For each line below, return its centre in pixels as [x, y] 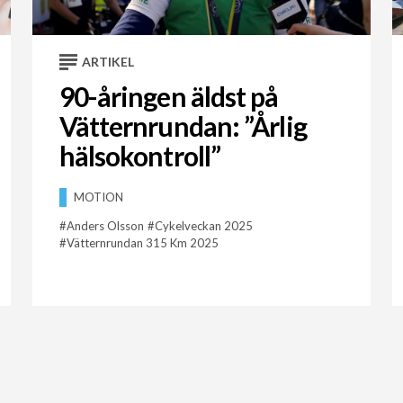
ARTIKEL [107, 62]
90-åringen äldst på [169, 97]
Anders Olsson [105, 226]
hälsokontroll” [140, 156]
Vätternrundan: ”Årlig [183, 126]
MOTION [98, 197]
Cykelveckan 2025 [203, 226]
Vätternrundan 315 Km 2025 [142, 243]
